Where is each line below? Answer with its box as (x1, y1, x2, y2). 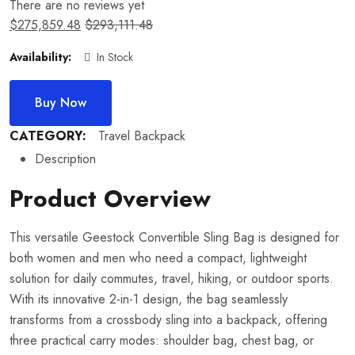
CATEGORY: (10, 126, 90, 145)
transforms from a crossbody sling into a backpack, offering (10, 310, 327, 329)
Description (35, 149, 96, 168)
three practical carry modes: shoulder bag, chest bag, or (10, 330, 314, 349)
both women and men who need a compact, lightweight (10, 248, 307, 267)
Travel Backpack (98, 126, 185, 145)
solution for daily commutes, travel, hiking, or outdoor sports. (10, 269, 334, 288)
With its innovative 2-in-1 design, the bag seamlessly (10, 289, 288, 308)
